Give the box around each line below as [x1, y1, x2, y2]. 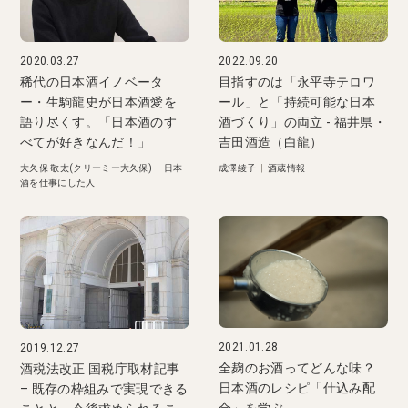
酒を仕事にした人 [20, 177, 96, 188]
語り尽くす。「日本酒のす [20, 114, 177, 129]
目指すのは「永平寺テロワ [219, 74, 376, 89]
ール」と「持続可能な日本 [219, 94, 376, 109]
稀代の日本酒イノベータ [20, 74, 164, 89]
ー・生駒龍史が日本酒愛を [20, 94, 177, 109]
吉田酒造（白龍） [219, 134, 323, 149]
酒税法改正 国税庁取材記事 [20, 361, 180, 376]
